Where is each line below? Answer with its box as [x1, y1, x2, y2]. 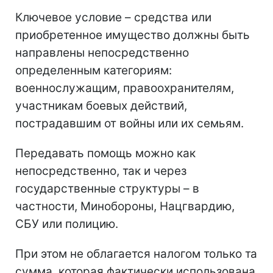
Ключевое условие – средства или [15, 10, 211, 24]
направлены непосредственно [15, 45, 189, 60]
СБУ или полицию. [15, 216, 118, 231]
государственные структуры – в [15, 181, 199, 196]
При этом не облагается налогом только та [15, 246, 257, 261]
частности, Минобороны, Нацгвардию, [15, 199, 235, 213]
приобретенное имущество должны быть [15, 27, 250, 42]
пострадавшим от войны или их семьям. [15, 116, 244, 130]
